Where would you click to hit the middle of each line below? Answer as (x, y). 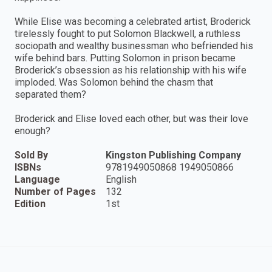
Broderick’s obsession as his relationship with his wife (131, 70)
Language (37, 180)
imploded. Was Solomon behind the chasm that (114, 83)
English (121, 180)
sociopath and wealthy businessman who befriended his (134, 46)
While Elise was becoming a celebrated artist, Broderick (133, 22)
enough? (32, 131)
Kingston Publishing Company (173, 155)
